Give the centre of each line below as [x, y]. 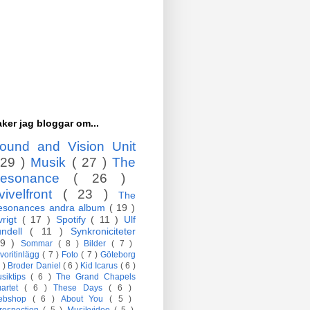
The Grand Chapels [96, 277]
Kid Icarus [100, 266]
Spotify [73, 219]
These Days [81, 288]
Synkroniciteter [103, 231]
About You [85, 299]
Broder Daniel [35, 266]
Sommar [39, 244]
